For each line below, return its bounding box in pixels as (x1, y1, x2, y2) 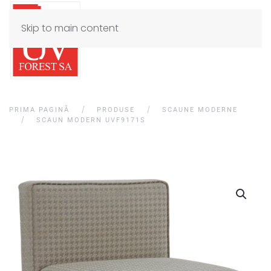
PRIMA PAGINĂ (9, 105, 70, 114)
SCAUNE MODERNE (162, 105, 238, 114)
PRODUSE (97, 105, 135, 114)
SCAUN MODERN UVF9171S (36, 116, 146, 124)
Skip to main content (21, 21, 119, 35)
